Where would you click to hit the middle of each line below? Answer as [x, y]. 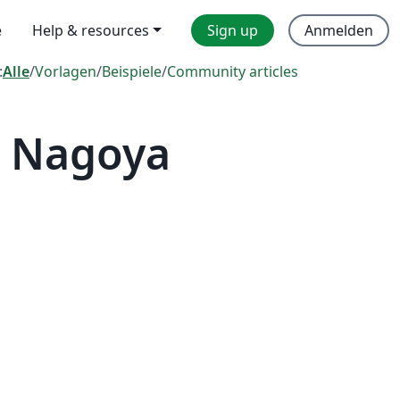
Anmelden [339, 30]
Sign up [233, 30]
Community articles [233, 71]
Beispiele [132, 71]
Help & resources [91, 30]
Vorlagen [66, 71]
